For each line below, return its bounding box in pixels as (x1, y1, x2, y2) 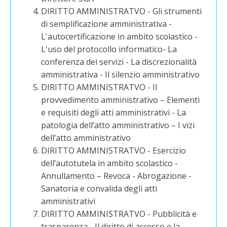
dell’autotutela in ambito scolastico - (41, 158, 178, 169)
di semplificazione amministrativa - (41, 18, 172, 29)
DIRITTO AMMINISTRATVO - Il (41, 82, 158, 93)
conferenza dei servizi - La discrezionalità (41, 56, 197, 67)
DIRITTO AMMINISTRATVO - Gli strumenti (41, 6, 202, 17)
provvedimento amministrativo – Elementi (41, 94, 200, 105)
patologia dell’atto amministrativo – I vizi (41, 120, 195, 131)
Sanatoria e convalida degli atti (41, 183, 158, 194)
